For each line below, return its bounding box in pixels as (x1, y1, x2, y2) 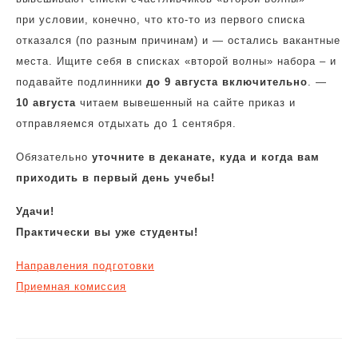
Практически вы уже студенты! (16, 226, 198, 238)
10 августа (16, 97, 76, 109)
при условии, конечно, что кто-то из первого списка (16, 14, 305, 26)
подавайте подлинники (16, 76, 146, 88)
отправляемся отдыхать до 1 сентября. (16, 117, 237, 129)
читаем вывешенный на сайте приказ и (76, 97, 296, 109)
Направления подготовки (16, 260, 154, 272)
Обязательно (16, 151, 92, 163)
